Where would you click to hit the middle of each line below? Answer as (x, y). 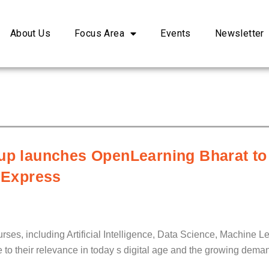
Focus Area (99, 34)
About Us (30, 34)
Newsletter (239, 34)
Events (176, 34)
